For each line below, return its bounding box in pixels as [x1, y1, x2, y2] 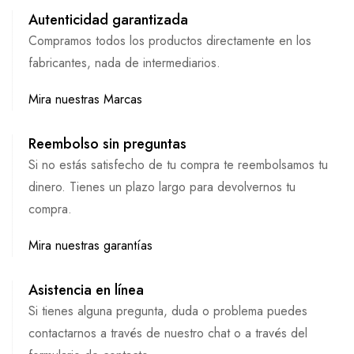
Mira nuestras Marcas [28, 90, 142, 108]
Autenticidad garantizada [28, 9, 188, 30]
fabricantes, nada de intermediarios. [28, 54, 220, 72]
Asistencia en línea [28, 280, 144, 300]
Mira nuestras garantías [28, 236, 153, 254]
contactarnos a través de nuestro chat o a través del [28, 324, 307, 342]
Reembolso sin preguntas [28, 134, 186, 154]
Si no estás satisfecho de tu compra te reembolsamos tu [28, 156, 328, 174]
